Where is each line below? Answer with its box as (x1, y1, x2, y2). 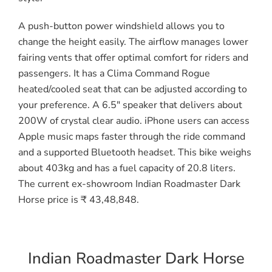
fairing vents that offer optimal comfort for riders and (18, 50, 248, 64)
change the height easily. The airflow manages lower (18, 35, 248, 49)
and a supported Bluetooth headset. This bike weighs (18, 145, 251, 159)
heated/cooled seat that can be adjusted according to (18, 82, 247, 96)
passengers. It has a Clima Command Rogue (18, 66, 210, 80)
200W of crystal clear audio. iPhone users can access (18, 114, 250, 127)
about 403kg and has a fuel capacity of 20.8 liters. (18, 161, 236, 175)
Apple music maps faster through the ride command (18, 129, 245, 143)
